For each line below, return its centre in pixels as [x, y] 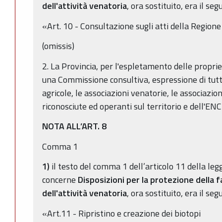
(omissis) [58, 46]
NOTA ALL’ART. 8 [74, 126]
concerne [60, 180]
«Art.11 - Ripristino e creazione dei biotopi [121, 213]
